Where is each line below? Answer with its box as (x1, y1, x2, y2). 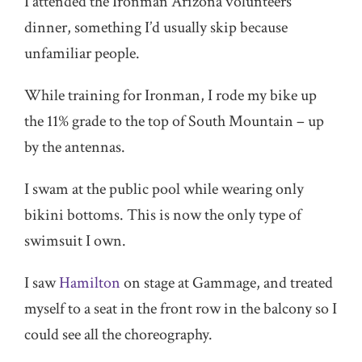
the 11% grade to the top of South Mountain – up (24, 111, 324, 132)
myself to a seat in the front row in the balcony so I (24, 298, 337, 319)
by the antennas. (24, 137, 125, 158)
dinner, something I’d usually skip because (24, 17, 288, 38)
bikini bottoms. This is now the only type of (24, 204, 301, 225)
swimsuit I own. (24, 230, 126, 251)
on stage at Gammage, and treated (120, 272, 333, 293)
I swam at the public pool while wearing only (24, 179, 304, 200)
